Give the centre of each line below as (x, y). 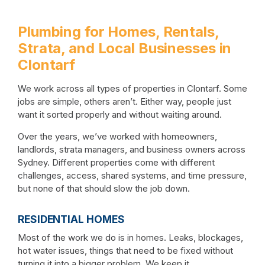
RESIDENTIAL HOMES (71, 219)
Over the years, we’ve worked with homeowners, (117, 136)
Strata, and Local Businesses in (125, 48)
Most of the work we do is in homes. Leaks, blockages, (130, 237)
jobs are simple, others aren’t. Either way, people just (125, 101)
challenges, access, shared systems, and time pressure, (132, 175)
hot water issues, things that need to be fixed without (125, 250)
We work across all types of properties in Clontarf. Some (132, 88)
